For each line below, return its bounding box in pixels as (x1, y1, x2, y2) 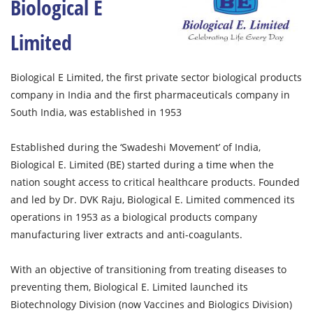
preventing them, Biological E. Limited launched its (10, 280, 248, 293)
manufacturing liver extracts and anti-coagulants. (10, 228, 242, 241)
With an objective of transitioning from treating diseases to (10, 263, 286, 276)
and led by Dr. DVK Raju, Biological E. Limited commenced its (10, 193, 295, 206)
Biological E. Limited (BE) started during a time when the (10, 158, 274, 171)
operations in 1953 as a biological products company (10, 210, 257, 224)
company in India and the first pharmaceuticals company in (10, 88, 290, 101)
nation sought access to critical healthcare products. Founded (10, 175, 300, 189)
